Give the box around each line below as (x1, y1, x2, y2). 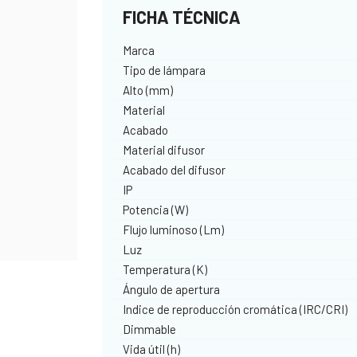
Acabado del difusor (123, 162, 226, 177)
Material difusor (123, 142, 206, 157)
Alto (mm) (123, 82, 174, 97)
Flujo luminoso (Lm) (123, 222, 225, 237)
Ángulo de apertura (123, 281, 221, 296)
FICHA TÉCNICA (123, 6, 241, 27)
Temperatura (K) (123, 261, 208, 277)
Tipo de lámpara (123, 62, 206, 77)
